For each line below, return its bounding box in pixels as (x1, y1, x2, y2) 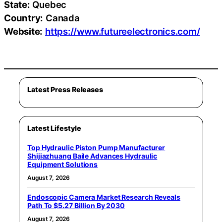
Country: (4, 12, 44, 23)
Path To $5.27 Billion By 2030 (27, 201, 125, 210)
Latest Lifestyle (27, 124, 81, 133)
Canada (43, 12, 80, 23)
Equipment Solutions (27, 160, 98, 169)
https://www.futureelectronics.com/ (45, 25, 200, 37)
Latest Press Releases (27, 85, 103, 94)
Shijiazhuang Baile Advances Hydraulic (27, 152, 158, 161)
